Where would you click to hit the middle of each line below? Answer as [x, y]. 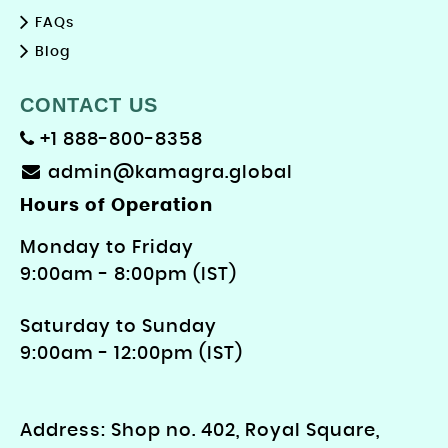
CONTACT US [89, 105]
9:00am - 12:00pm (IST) [131, 354]
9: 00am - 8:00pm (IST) [128, 275]
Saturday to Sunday [118, 327]
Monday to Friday [107, 248]
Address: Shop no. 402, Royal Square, [200, 431]
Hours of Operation [116, 206]
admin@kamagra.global [171, 173]
